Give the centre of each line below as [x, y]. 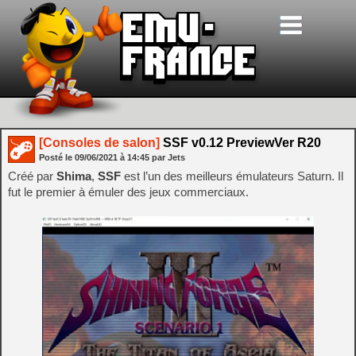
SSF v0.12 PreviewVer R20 [240, 143]
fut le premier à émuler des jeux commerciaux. [128, 192]
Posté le [57, 157]
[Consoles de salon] [99, 143]
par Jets [168, 157]
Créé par [32, 176]
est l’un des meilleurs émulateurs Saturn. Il [232, 176]
